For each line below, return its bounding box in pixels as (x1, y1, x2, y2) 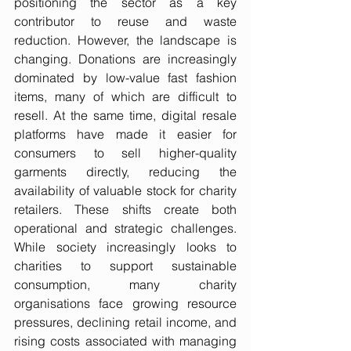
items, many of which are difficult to (14, 89, 237, 105)
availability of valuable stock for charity (14, 183, 237, 199)
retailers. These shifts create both (14, 201, 237, 218)
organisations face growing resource (14, 295, 237, 312)
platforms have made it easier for (14, 126, 237, 143)
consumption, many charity (14, 277, 237, 293)
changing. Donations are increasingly (14, 51, 237, 67)
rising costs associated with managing (14, 333, 237, 349)
